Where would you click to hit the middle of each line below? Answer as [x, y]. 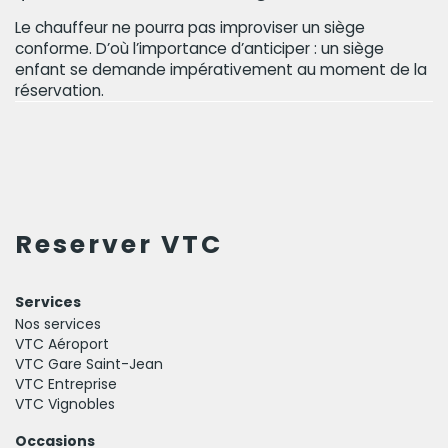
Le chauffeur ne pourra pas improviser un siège [190, 27]
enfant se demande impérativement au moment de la [221, 69]
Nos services [58, 323]
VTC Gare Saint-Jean [89, 363]
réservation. [59, 90]
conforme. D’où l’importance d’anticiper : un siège [199, 48]
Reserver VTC [119, 244]
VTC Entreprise [66, 383]
